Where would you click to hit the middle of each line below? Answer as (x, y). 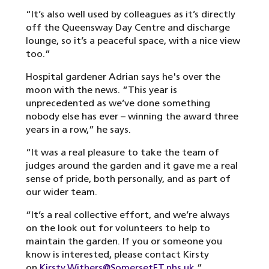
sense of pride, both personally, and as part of (128, 179)
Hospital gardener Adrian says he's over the (123, 77)
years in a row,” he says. (78, 130)
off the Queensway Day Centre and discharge (128, 28)
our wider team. (62, 192)
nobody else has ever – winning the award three (132, 116)
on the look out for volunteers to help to (118, 228)
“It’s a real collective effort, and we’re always (128, 215)
